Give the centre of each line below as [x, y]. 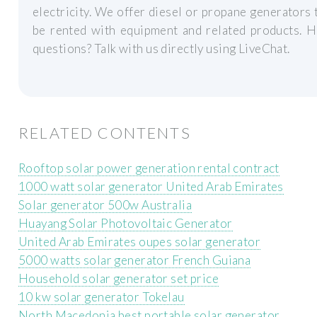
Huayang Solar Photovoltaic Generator [126, 224]
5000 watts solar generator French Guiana [135, 260]
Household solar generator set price [119, 279]
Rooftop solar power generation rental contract [149, 168]
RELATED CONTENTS [105, 133]
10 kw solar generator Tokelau [102, 297]
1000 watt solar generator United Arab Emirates [151, 187]
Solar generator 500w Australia [105, 205]
